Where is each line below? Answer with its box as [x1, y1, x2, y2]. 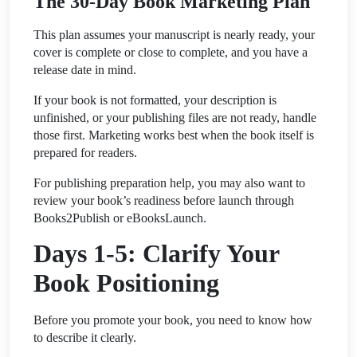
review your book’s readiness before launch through [33, 193, 294, 207]
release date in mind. [33, 62, 136, 76]
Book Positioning [33, 268, 219, 297]
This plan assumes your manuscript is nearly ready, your [33, 27, 315, 41]
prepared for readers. [33, 145, 137, 159]
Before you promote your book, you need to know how [33, 312, 312, 327]
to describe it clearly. [33, 330, 136, 344]
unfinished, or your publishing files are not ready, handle [33, 110, 316, 124]
